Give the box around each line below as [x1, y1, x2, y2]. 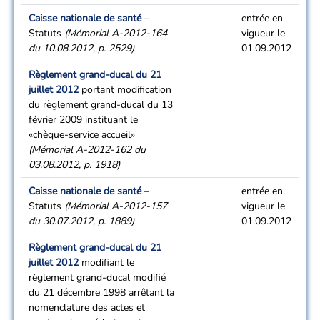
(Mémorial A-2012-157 [64, 199, 167, 213]
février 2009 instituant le [29, 113, 138, 126]
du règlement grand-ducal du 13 [29, 98, 173, 111]
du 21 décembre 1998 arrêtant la [29, 286, 174, 299]
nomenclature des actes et [29, 301, 145, 314]
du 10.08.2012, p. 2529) [29, 41, 134, 55]
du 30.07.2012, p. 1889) [29, 214, 134, 228]
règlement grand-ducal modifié [29, 271, 166, 284]
